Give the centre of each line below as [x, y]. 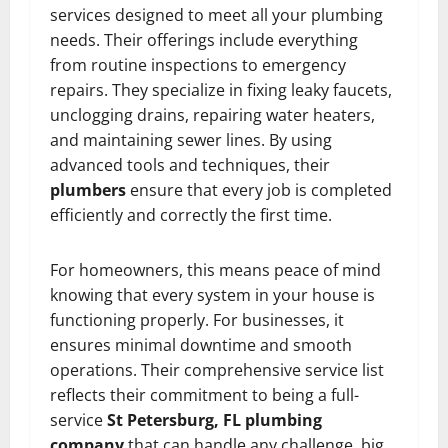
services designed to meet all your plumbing [216, 15]
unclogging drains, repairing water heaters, [212, 115]
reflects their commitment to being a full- [204, 395]
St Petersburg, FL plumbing [214, 420]
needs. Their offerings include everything [204, 40]
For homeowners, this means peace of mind [215, 270]
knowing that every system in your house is [212, 295]
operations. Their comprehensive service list [217, 370]
